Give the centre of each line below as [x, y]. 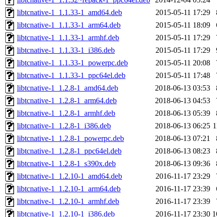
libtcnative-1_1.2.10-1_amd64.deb [70, 176]
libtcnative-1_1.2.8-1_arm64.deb [67, 101]
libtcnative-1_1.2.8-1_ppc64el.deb [69, 151]
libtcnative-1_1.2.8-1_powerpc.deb [70, 139]
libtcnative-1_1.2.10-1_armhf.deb [68, 201]
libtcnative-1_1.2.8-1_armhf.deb [66, 113]
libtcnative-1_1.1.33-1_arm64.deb [69, 25]
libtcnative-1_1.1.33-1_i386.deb [66, 50]
